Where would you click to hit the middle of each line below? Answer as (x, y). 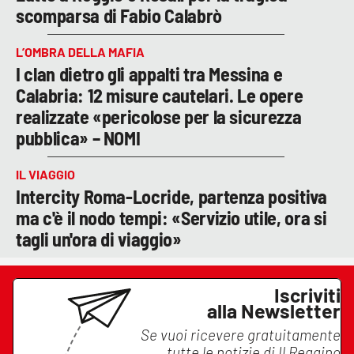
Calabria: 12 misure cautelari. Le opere (160, 95)
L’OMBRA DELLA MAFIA (80, 51)
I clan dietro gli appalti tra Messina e (149, 73)
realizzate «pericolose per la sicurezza (159, 116)
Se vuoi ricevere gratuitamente (241, 334)
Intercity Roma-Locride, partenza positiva (171, 196)
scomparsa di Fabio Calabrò (119, 15)
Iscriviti (307, 294)
